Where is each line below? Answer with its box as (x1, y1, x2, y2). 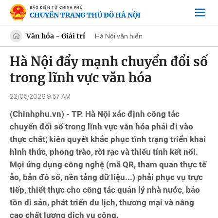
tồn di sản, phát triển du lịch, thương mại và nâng (10, 198, 194, 207)
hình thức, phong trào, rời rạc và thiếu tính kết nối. (10, 147, 198, 157)
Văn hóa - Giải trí (26, 31, 85, 40)
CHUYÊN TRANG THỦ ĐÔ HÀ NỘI (30, 10, 141, 19)
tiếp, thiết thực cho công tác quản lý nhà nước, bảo (10, 185, 200, 195)
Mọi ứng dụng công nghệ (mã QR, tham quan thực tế (10, 160, 206, 169)
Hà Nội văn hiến (95, 32, 143, 40)
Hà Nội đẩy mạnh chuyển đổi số (10, 54, 208, 70)
